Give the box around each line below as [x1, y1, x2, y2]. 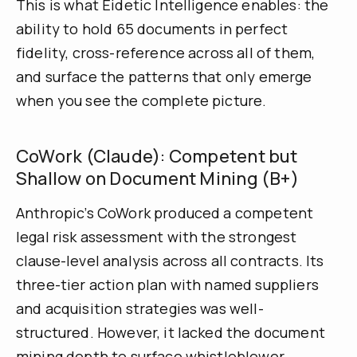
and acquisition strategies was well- [16, 299, 264, 319]
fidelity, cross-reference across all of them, [16, 43, 316, 63]
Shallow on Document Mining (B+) [16, 166, 299, 190]
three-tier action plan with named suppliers [16, 275, 319, 295]
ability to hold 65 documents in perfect [16, 19, 288, 39]
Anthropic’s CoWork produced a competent [16, 203, 314, 223]
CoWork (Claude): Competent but [16, 143, 298, 168]
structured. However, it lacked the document [16, 323, 325, 343]
